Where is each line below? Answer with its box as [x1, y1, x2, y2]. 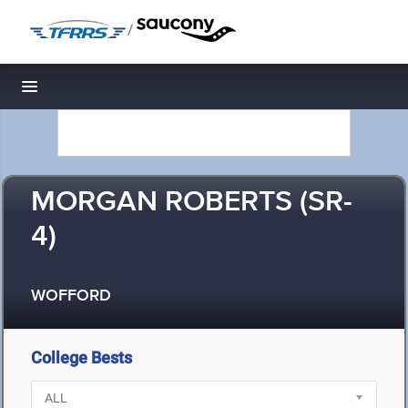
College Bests [31, 348, 132, 367]
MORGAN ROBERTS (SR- [31, 184, 352, 221]
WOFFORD [31, 286, 111, 307]
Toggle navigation [30, 82, 153, 101]
